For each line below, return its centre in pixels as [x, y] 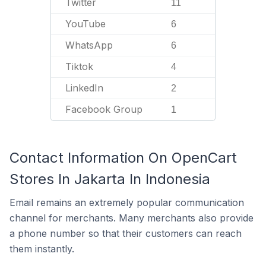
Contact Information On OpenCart [123, 158]
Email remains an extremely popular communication [127, 202]
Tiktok [79, 66]
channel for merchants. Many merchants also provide [132, 218]
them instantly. [42, 249]
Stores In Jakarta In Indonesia [110, 179]
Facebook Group [104, 109]
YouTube [85, 24]
